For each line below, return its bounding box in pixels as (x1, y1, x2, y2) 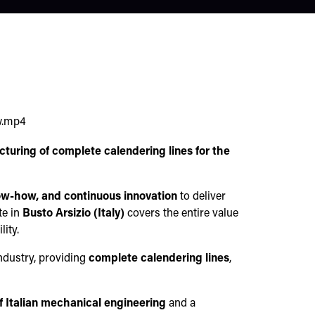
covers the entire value (124, 207, 238, 219)
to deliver (176, 191, 226, 202)
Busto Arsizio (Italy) (22, 207, 124, 219)
